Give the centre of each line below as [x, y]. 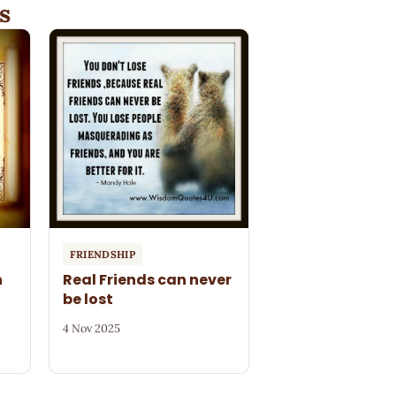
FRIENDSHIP [103, 254]
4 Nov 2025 [91, 328]
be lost [88, 299]
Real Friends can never [147, 279]
